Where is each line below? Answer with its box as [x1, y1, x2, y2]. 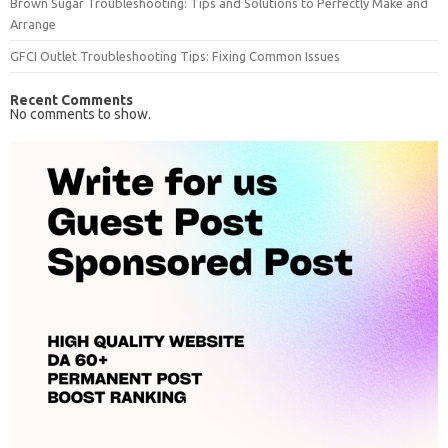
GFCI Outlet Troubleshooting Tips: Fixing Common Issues [10, 49, 340, 63]
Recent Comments [10, 92, 133, 108]
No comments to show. [10, 106, 151, 122]
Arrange [10, 17, 56, 31]
